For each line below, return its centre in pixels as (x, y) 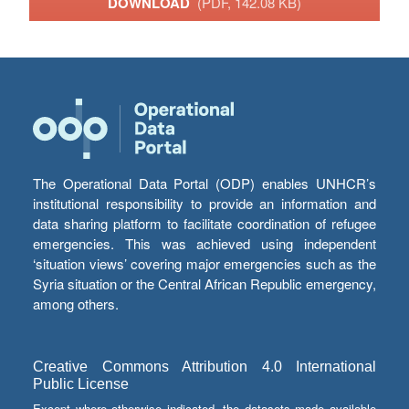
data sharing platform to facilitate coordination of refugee (204, 224)
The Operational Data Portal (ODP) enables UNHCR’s (204, 184)
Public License (81, 384)
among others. (76, 304)
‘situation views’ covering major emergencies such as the (204, 264)
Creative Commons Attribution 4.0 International (204, 367)
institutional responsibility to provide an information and (204, 204)
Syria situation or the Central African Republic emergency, (204, 284)
